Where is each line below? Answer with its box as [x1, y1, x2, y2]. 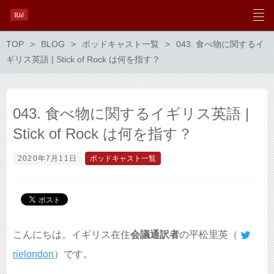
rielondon [13, 249, 54, 259]
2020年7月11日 [18, 154, 77, 163]
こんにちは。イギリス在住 [13, 229, 130, 240]
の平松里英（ [179, 229, 238, 240]
